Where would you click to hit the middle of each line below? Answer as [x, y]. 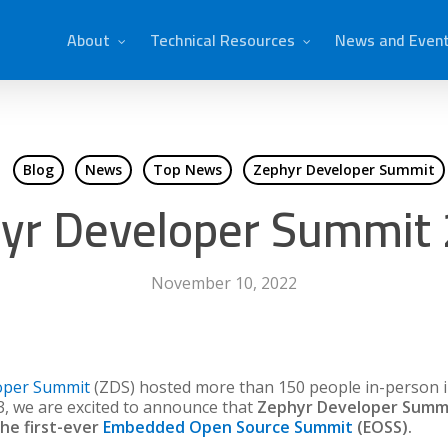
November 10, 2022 [224, 283]
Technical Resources [222, 40]
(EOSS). [382, 427]
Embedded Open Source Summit [228, 427]
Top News [187, 169]
